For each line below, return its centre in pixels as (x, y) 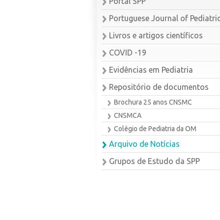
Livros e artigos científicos (156, 35)
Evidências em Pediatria (151, 70)
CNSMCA (128, 115)
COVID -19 (128, 53)
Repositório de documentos (159, 87)
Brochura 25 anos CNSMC (153, 102)
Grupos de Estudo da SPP (154, 161)
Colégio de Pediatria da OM (155, 129)
